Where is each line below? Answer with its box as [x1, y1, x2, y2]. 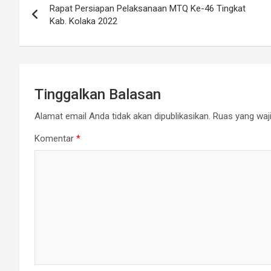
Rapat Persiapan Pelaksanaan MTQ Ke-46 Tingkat [50, 3, 246, 15]
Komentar [34, 133, 76, 145]
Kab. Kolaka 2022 [50, 16, 117, 27]
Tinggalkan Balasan [34, 86, 161, 103]
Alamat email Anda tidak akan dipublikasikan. [34, 111, 211, 122]
